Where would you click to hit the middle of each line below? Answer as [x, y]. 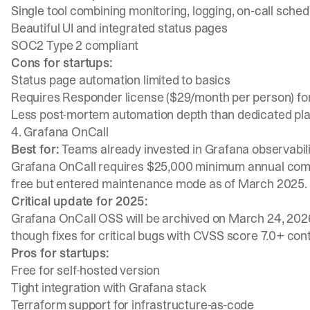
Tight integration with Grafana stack [109, 288]
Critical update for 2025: [80, 201]
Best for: [35, 149]
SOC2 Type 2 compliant [75, 45]
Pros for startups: [60, 253]
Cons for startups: [62, 63]
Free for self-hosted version [85, 270]
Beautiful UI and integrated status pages [119, 28]
